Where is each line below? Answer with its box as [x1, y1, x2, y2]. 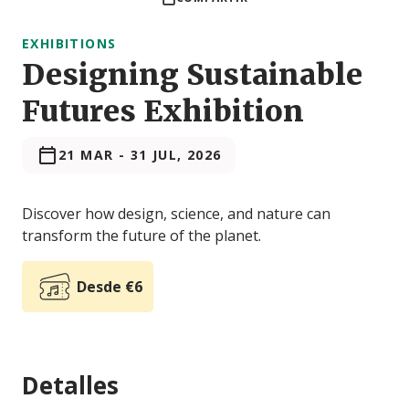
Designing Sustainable [22, 57, 362, 94]
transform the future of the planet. [22, 225, 261, 246]
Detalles [22, 369, 119, 403]
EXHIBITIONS [22, 35, 117, 53]
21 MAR [58, 146, 114, 164]
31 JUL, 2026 [130, 146, 222, 164]
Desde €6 [77, 277, 142, 298]
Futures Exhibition [22, 93, 304, 131]
